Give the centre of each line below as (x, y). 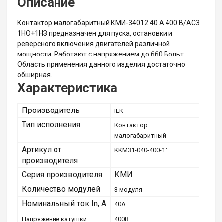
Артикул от (42, 149)
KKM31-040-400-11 (141, 150)
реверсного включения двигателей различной (94, 44)
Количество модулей (61, 189)
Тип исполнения (51, 125)
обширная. (35, 75)
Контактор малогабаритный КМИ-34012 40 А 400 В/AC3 (109, 23)
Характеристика (67, 88)
